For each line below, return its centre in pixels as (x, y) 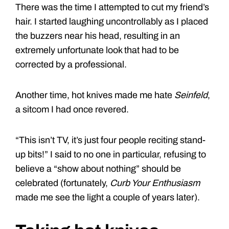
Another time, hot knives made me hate (95, 95)
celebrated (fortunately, (63, 183)
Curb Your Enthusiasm (155, 183)
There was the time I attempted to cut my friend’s (112, 7)
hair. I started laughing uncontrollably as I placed (112, 22)
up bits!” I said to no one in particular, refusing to (111, 155)
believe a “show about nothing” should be (98, 169)
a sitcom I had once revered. (72, 110)
